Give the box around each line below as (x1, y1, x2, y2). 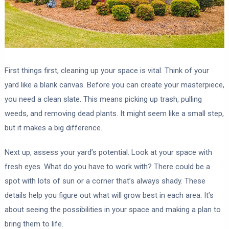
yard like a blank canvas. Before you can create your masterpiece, (4, 80, 224, 90)
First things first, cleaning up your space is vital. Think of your (4, 66, 209, 76)
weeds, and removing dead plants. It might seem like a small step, (4, 109, 224, 119)
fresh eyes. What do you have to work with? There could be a (4, 162, 210, 172)
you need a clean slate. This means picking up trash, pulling (4, 95, 202, 104)
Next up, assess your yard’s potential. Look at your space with (4, 148, 212, 157)
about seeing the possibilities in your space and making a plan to (4, 205, 221, 215)
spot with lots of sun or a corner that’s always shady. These (4, 176, 205, 186)
